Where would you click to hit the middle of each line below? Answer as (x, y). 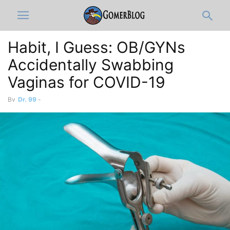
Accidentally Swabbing (91, 65)
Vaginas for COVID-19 (87, 82)
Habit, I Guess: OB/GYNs (97, 47)
